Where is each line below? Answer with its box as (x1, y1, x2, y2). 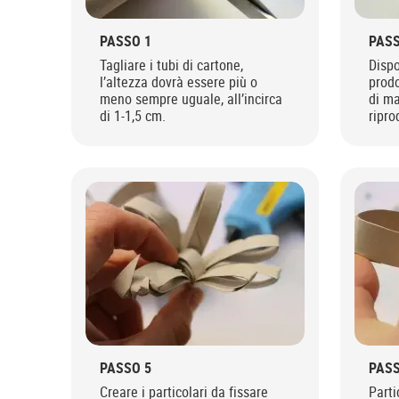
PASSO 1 (100, 30, 151, 51)
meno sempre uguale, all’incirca (100, 88, 282, 109)
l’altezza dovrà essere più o (100, 71, 257, 92)
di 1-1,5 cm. (100, 105, 166, 126)
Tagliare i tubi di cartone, (100, 54, 243, 75)
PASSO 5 (100, 358, 151, 378)
